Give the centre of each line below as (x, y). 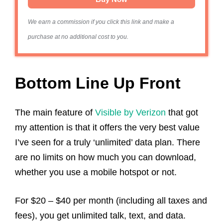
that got (182, 112)
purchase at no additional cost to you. (78, 37)
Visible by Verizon (130, 112)
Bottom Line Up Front (98, 83)
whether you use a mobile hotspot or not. (97, 172)
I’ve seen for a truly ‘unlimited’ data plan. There (108, 142)
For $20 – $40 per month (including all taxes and (111, 200)
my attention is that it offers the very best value (107, 127)
